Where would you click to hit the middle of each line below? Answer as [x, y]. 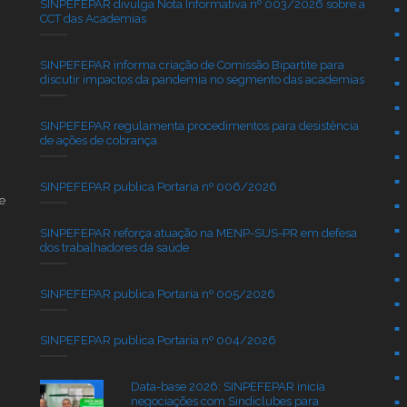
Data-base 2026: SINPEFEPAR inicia [228, 386]
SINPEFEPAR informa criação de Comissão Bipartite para [192, 65]
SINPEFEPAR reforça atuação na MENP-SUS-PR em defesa [198, 233]
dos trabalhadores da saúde [114, 247]
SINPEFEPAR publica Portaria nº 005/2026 [157, 293]
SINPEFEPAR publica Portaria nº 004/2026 [158, 340]
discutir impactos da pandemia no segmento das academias [202, 79]
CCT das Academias [93, 18]
